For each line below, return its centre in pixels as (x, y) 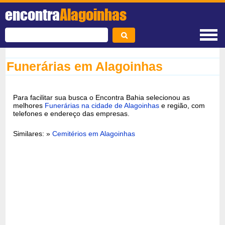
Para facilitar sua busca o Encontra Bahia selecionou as (102, 97)
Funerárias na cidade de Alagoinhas (102, 105)
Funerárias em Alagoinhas (85, 66)
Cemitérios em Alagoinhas (94, 133)
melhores (29, 105)
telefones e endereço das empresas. (72, 113)
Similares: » (33, 133)
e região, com (182, 105)
